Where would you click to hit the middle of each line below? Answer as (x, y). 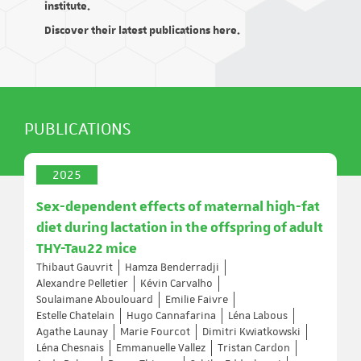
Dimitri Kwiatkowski (251, 332)
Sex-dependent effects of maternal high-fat (178, 207)
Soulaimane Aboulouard (95, 300)
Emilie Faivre (197, 300)
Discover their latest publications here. (142, 31)
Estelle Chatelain (75, 316)
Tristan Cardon (254, 348)
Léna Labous (258, 316)
